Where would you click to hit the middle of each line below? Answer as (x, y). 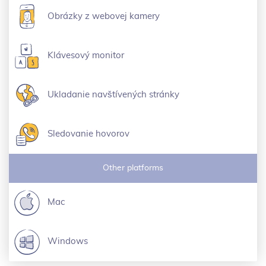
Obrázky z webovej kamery (104, 16)
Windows (68, 241)
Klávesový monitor (86, 56)
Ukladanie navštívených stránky (113, 95)
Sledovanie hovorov (88, 134)
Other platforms (133, 168)
